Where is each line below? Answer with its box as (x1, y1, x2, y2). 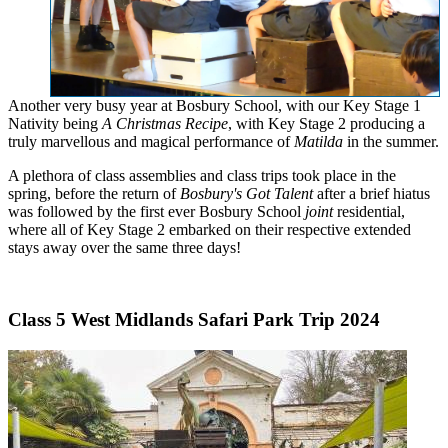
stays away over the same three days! (8, 238, 241, 256)
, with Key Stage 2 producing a (228, 114, 425, 132)
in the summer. (343, 132, 439, 150)
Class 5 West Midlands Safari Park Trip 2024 (8, 309, 380, 331)
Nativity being (8, 114, 102, 132)
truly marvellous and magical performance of (8, 132, 294, 150)
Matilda (294, 132, 343, 150)
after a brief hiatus (313, 184, 430, 202)
